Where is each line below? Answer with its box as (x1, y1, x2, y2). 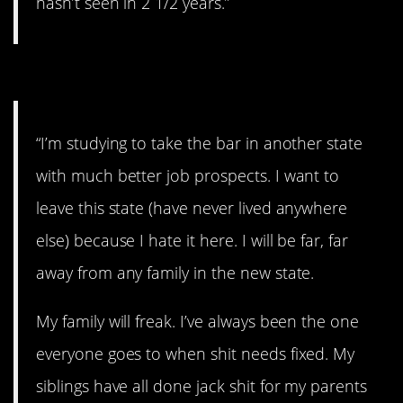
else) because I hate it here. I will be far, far (36, 228, 348, 251)
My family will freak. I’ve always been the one (36, 309, 360, 332)
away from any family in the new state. (36, 261, 315, 283)
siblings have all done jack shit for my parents (36, 374, 368, 397)
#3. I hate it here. (13, 58, 224, 97)
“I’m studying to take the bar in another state (36, 131, 363, 154)
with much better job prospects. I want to (36, 164, 340, 186)
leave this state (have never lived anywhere (36, 196, 348, 219)
